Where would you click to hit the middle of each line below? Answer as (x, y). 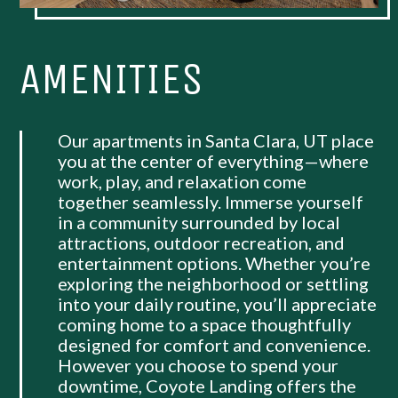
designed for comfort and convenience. (215, 345)
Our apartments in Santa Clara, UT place (216, 141)
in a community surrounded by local (199, 223)
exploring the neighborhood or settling (214, 284)
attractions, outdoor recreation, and (202, 243)
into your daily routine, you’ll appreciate (218, 304)
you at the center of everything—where (214, 161)
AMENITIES (112, 79)
